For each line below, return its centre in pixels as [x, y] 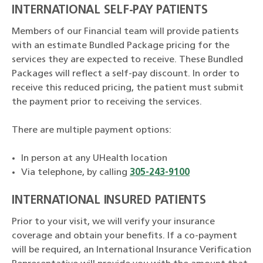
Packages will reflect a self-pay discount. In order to [126, 74]
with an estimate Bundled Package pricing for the [121, 45]
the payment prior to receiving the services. [107, 102]
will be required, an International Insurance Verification [131, 250]
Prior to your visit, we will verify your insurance [113, 222]
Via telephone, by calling [75, 172]
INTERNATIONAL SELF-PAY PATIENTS [110, 10]
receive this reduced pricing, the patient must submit [128, 88]
